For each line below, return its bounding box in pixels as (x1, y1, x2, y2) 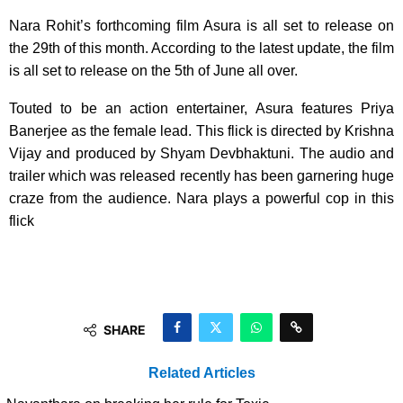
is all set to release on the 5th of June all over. (9, 63, 298, 79)
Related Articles (148, 365, 255, 381)
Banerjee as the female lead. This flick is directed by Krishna (9, 123, 394, 139)
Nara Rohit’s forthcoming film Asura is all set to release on (9, 18, 394, 34)
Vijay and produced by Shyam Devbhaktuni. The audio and (9, 146, 394, 162)
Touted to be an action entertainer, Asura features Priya (9, 101, 394, 117)
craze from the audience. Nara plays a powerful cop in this (9, 191, 394, 207)
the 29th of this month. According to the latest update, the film (9, 40, 394, 57)
